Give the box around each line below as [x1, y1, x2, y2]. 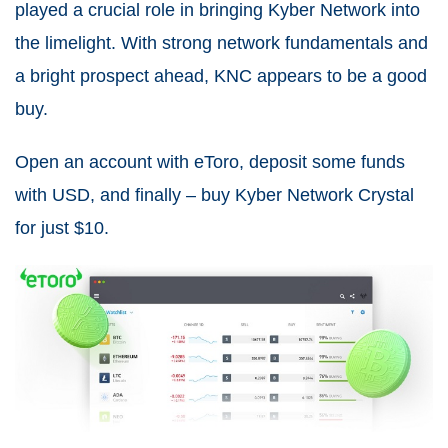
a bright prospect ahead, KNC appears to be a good [15, 65, 427, 86]
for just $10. [15, 217, 109, 238]
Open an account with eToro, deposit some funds [15, 151, 405, 172]
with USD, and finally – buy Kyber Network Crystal [15, 184, 414, 205]
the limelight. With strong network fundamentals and [15, 32, 428, 53]
